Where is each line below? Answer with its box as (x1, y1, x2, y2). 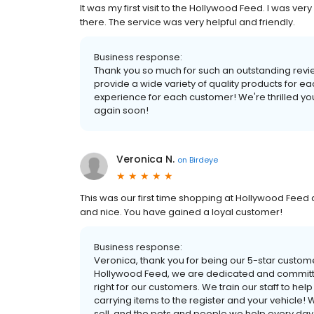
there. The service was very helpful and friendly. (80, 15, 295, 29)
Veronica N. (116, 152, 175, 166)
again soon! (94, 104, 149, 117)
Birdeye (189, 153, 218, 165)
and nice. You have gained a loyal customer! (80, 205, 282, 219)
